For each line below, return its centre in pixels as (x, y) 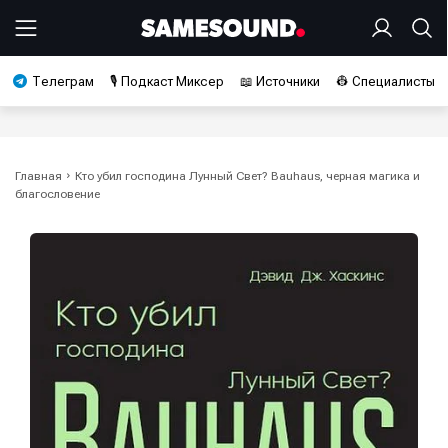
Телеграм (63, 81)
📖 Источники (280, 81)
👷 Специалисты (385, 81)
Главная (38, 176)
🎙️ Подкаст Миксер (167, 81)
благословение (57, 194)
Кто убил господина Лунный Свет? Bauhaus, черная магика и (247, 176)
